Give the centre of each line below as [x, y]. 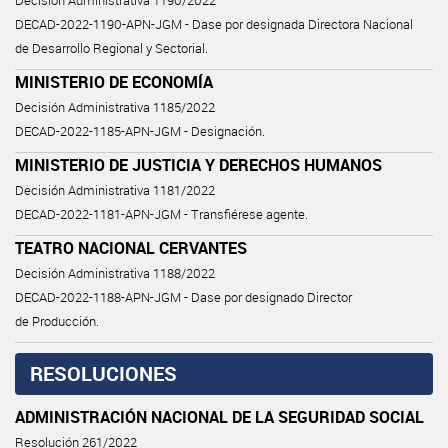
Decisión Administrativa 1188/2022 [115, 273]
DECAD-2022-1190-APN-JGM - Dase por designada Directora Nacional [214, 24]
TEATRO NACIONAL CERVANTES [131, 247]
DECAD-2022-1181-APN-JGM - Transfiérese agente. [161, 214]
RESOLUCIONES [103, 373]
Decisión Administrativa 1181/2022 [115, 190]
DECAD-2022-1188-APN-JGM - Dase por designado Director [183, 297]
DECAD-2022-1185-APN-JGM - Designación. [140, 131]
